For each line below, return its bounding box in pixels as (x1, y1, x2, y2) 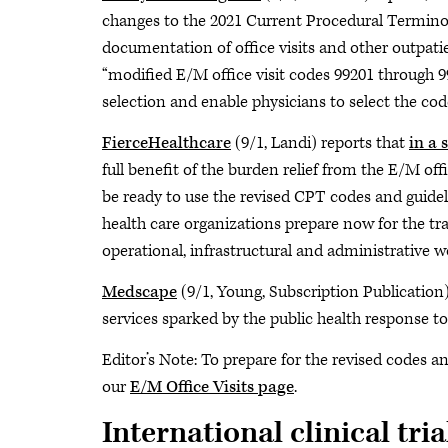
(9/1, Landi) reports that (231, 132, 409, 154)
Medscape (102, 281, 177, 303)
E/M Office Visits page (130, 376, 294, 398)
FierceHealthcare (102, 132, 231, 154)
